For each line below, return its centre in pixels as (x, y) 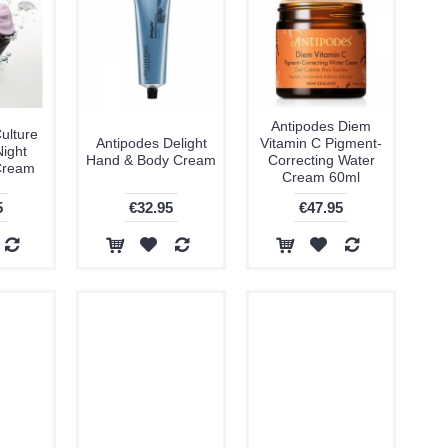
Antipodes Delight (151, 143)
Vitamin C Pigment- (321, 143)
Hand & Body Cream (151, 160)
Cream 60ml (321, 177)
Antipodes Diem (321, 126)
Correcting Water (321, 160)
